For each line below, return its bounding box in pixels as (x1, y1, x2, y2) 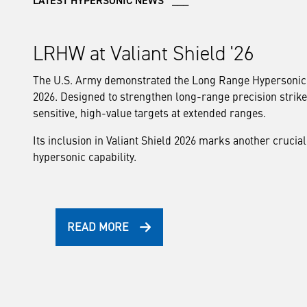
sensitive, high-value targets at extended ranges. (33, 105, 269, 120)
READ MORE (67, 219, 129, 234)
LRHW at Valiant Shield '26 (33, 41, 254, 66)
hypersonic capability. (33, 149, 139, 164)
